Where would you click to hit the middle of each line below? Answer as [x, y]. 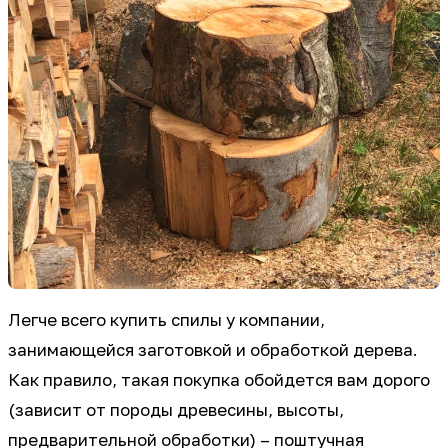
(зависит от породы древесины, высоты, [176, 409]
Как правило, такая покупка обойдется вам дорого [219, 379]
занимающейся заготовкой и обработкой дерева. [213, 349]
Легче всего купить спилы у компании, [166, 319]
